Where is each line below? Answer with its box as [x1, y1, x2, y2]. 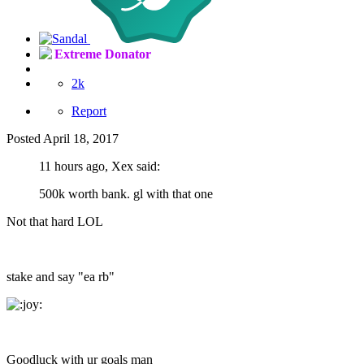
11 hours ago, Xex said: [39, 159, 160, 174]
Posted [6, 132, 43, 146]
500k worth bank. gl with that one [39, 187, 213, 201]
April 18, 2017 [43, 132, 119, 146]
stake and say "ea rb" [6, 270, 115, 284]
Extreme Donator [54, 47, 151, 62]
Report [71, 104, 106, 119]
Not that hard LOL [6, 214, 103, 229]
